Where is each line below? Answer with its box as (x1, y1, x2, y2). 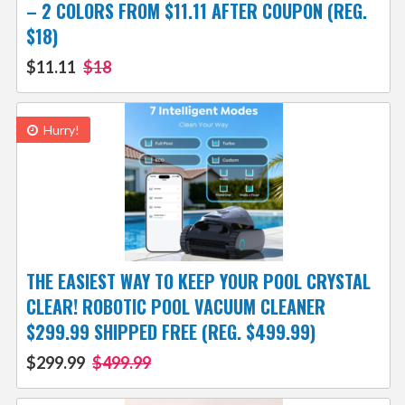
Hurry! (40, 122, 80, 138)
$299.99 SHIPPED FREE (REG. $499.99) (25, 318, 316, 346)
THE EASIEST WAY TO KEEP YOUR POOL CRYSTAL (25, 268, 371, 296)
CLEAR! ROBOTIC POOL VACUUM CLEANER (25, 293, 325, 321)
